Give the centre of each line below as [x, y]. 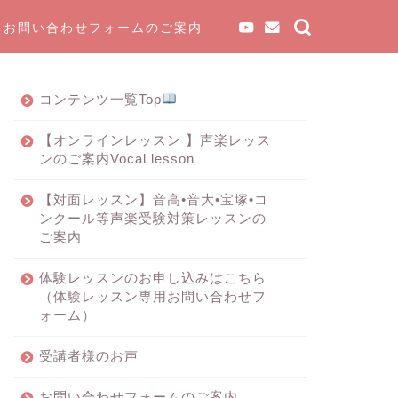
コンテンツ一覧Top [100, 99]
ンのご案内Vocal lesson [116, 159]
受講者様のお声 [88, 356]
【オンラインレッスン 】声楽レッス [155, 140]
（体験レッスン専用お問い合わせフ [152, 296]
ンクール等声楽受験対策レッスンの [152, 218]
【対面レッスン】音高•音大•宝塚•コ [153, 199]
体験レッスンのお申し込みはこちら [152, 278]
